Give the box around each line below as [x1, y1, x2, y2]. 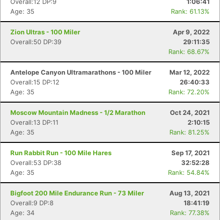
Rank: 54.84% [168, 168, 210, 176]
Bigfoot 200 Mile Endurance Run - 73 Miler [10, 189, 144, 197]
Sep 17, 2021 [171, 149, 210, 157]
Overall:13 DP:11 [10, 118, 58, 126]
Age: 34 [10, 209, 34, 217]
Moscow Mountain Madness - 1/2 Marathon [10, 109, 145, 116]
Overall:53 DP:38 [10, 159, 61, 166]
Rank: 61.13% [171, 7, 210, 15]
